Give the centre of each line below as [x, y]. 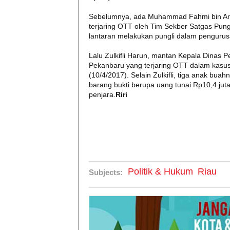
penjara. [102, 94]
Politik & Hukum [160, 171]
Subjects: [106, 172]
